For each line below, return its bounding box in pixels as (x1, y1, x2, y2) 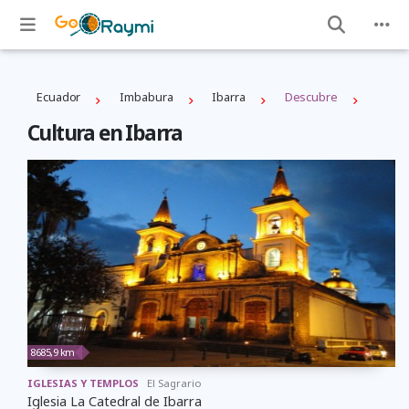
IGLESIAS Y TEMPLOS (27, 375, 139, 390)
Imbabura (120, 89, 173, 106)
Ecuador (37, 89, 81, 106)
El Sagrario (147, 375, 202, 390)
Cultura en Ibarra (27, 119, 183, 148)
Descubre (284, 89, 338, 106)
